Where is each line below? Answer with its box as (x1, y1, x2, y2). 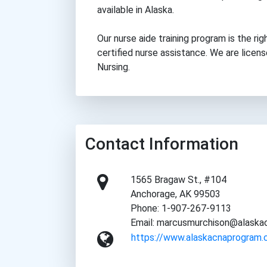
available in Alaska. (97, 4, 174, 15)
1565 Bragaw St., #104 (131, 173, 227, 185)
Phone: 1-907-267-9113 (131, 202, 232, 214)
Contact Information (85, 133, 238, 154)
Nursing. (97, 61, 130, 73)
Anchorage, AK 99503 (131, 188, 221, 200)
